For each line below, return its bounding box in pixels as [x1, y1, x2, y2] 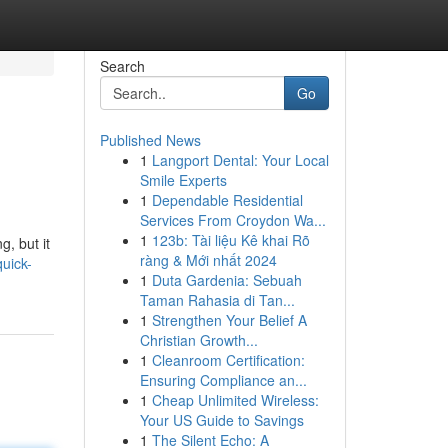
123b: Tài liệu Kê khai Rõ [151, 230, 310, 250]
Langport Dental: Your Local [151, 150, 329, 170]
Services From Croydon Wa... [139, 210, 326, 230]
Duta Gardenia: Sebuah [151, 270, 302, 290]
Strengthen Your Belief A [151, 310, 307, 330]
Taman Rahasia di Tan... [139, 290, 295, 310]
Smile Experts [139, 170, 227, 190]
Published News [99, 130, 201, 150]
